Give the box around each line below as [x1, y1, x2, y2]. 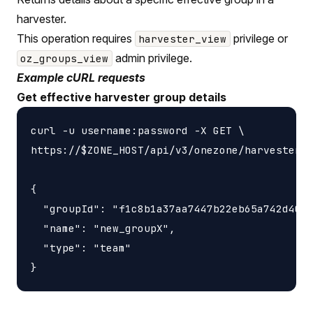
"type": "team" [31, 240, 131, 254]
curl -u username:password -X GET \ [31, 123, 245, 137]
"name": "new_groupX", [31, 221, 175, 235]
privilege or [230, 31, 288, 45]
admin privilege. [112, 50, 192, 65]
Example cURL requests [17, 70, 145, 85]
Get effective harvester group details [17, 89, 226, 104]
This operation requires [17, 31, 135, 45]
